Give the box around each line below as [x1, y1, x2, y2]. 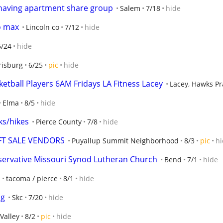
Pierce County [36, 117, 82, 126]
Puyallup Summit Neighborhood [72, 136, 179, 145]
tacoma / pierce [6, 174, 58, 183]
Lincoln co [26, 22, 59, 32]
